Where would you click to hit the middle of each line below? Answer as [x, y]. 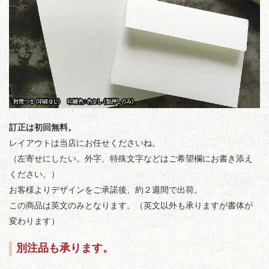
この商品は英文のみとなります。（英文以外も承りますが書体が [131, 206]
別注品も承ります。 [65, 249]
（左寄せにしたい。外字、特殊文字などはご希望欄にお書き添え [131, 159]
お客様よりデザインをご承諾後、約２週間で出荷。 [106, 191]
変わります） [34, 222]
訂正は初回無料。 [43, 128]
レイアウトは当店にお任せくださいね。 [85, 144]
